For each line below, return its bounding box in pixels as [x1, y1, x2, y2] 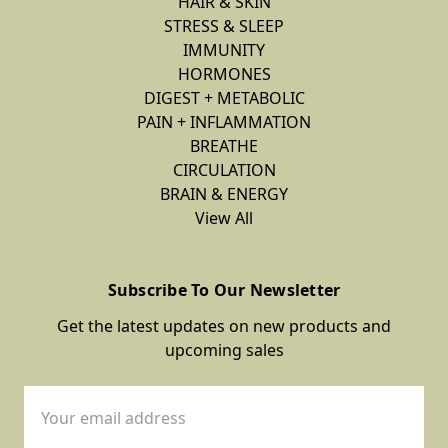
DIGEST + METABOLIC [143, 86, 305, 109]
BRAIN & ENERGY [160, 182, 288, 205]
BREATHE [190, 134, 258, 157]
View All [195, 206, 253, 229]
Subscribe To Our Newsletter [107, 278, 341, 301]
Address [24, 410, 79, 433]
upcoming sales [164, 338, 284, 361]
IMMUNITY [183, 38, 265, 61]
